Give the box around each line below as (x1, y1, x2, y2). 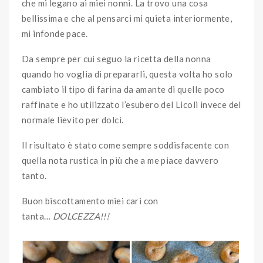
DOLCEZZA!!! (52, 210, 110, 221)
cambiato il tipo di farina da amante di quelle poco (22, 83, 225, 95)
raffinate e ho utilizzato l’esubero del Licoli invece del (22, 99, 241, 110)
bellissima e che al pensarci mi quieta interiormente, (22, 12, 232, 23)
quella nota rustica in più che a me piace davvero (22, 154, 219, 166)
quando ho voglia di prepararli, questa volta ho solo (22, 68, 233, 79)
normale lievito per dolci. (22, 114, 124, 125)
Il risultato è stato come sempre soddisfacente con (22, 139, 229, 150)
